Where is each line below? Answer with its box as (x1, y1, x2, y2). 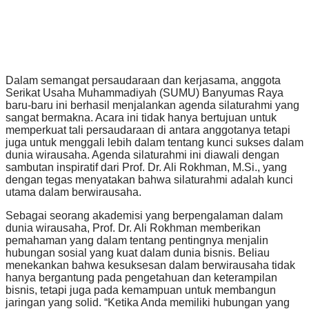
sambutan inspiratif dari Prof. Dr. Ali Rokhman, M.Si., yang (6, 161, 287, 174)
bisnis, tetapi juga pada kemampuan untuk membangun (6, 284, 276, 297)
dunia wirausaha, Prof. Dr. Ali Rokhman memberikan (6, 222, 261, 235)
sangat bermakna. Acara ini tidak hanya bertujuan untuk (6, 112, 277, 124)
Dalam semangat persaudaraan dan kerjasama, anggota (6, 74, 281, 87)
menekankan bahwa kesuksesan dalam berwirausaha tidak (6, 259, 295, 272)
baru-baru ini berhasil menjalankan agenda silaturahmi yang (6, 99, 299, 112)
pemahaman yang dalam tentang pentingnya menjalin (6, 235, 268, 247)
